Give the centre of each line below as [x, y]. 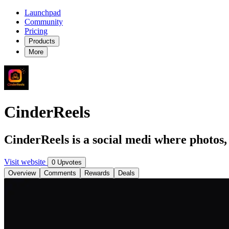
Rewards [97, 173]
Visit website [26, 162]
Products [42, 41]
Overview [22, 173]
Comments [60, 173]
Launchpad [43, 13]
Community [44, 22]
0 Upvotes [67, 162]
